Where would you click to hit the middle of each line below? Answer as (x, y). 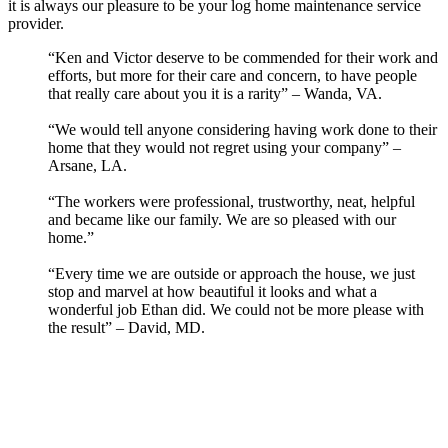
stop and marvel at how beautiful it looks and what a (212, 292)
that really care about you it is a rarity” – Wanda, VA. (215, 94)
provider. (36, 24)
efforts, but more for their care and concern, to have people (232, 76)
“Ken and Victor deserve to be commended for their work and (243, 58)
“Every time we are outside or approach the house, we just (231, 274)
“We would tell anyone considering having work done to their (242, 130)
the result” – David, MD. (126, 328)
